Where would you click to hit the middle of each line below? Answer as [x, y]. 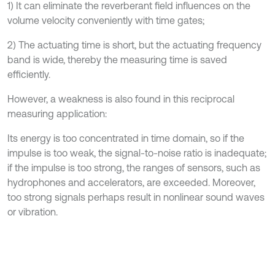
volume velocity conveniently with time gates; [106, 21]
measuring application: [57, 114]
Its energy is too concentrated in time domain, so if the [126, 138]
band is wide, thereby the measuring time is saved [117, 60]
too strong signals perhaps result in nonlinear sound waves [136, 197]
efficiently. [29, 75]
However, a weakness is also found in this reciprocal [121, 99]
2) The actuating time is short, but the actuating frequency [134, 45]
